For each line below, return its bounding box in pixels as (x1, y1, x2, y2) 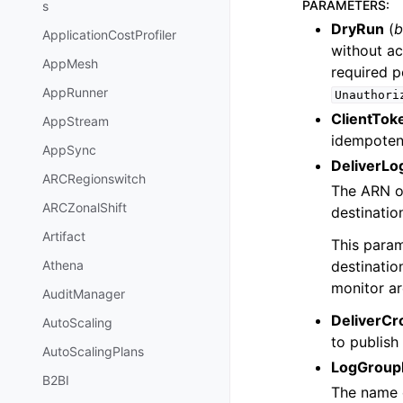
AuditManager (42, 286, 125, 302)
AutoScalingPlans (42, 344, 144, 360)
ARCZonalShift (42, 200, 127, 216)
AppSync (42, 142, 96, 158)
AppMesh (42, 56, 98, 72)
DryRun (331, 20, 384, 38)
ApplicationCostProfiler (42, 27, 176, 43)
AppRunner (42, 85, 108, 101)
